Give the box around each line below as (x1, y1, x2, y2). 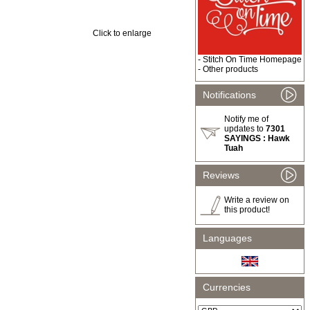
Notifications (203, 89, 256, 100)
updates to (224, 124, 266, 134)
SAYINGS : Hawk (224, 134, 290, 143)
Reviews (203, 170, 239, 181)
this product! (224, 205, 270, 215)
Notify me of (224, 114, 268, 124)
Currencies (203, 282, 250, 293)
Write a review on (224, 195, 289, 205)
